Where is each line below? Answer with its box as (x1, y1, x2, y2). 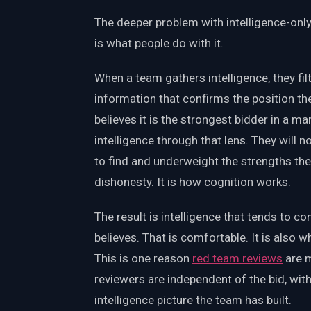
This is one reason (94, 251, 192, 266)
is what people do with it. (94, 36, 224, 51)
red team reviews (192, 251, 283, 266)
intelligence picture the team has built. (94, 293, 292, 308)
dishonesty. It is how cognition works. (94, 175, 291, 190)
